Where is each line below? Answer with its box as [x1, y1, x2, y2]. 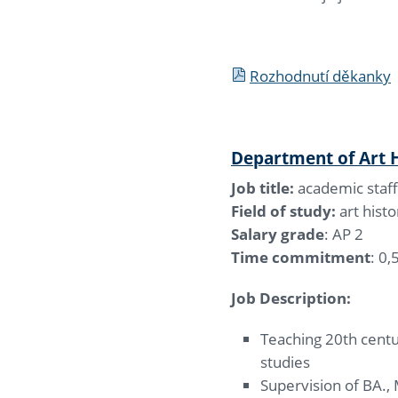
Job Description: [231, 287, 351, 308]
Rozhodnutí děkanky [250, 65, 391, 86]
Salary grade [231, 223, 324, 244]
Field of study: [231, 200, 336, 221]
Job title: [231, 177, 294, 198]
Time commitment [231, 246, 370, 267]
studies [260, 351, 311, 372]
